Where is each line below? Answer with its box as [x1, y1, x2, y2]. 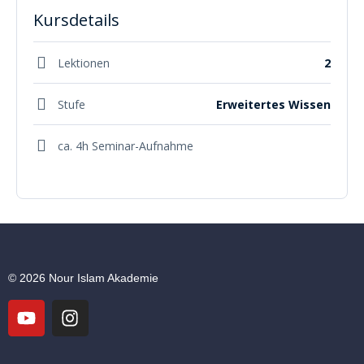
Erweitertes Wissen [216, 96, 331, 112]
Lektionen [58, 54, 110, 71]
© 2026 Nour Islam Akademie [8, 271, 158, 285]
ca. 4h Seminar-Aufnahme [58, 137, 193, 154]
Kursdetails [33, 9, 119, 32]
